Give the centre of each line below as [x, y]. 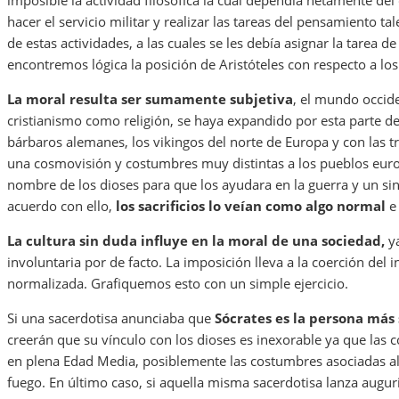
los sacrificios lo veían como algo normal [249, 206]
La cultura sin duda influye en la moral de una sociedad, [196, 241]
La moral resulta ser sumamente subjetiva [150, 99]
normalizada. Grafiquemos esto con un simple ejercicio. [178, 284]
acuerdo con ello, [60, 206]
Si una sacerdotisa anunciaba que [111, 318]
